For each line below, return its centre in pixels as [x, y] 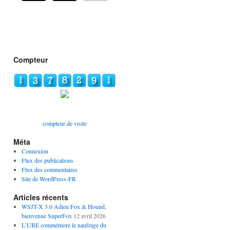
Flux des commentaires [49, 170]
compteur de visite [65, 123]
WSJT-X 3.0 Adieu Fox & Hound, [64, 207]
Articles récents [41, 197]
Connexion [35, 151]
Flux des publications [47, 160]
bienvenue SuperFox [46, 216]
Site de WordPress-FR [49, 179]
